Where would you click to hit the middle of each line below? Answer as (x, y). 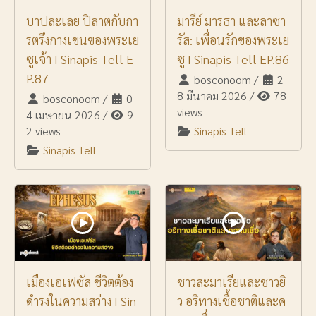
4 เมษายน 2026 (63, 115)
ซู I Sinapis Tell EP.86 (233, 59)
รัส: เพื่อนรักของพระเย (233, 40)
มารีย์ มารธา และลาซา (231, 21)
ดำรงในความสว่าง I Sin (81, 301)
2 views (43, 131)
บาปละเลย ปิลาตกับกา (82, 21)
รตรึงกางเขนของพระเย (83, 40)
